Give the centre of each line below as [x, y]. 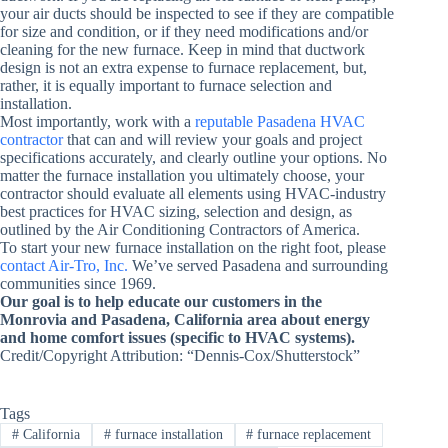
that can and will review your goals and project [212, 139]
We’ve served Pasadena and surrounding [258, 265]
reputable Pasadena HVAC [280, 121]
